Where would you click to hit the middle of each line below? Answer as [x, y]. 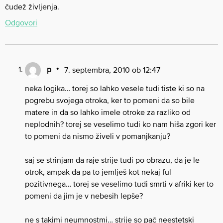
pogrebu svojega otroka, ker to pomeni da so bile [110, 100]
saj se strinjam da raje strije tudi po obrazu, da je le [112, 160]
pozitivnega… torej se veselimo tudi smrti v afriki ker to [119, 184]
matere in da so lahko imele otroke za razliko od [108, 112]
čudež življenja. [32, 7]
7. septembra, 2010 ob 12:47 [112, 69]
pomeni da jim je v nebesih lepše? [84, 196]
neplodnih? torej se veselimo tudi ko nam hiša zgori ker [120, 124]
